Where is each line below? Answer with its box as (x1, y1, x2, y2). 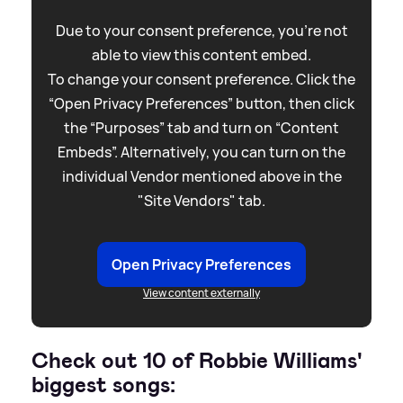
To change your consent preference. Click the (48, 68, 355, 89)
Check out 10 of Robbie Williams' (31, 345, 363, 375)
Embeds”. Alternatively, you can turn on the (58, 141, 345, 162)
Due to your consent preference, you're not (55, 20, 348, 40)
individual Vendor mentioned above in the (61, 166, 342, 186)
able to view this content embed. (92, 44, 311, 65)
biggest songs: (31, 370, 175, 399)
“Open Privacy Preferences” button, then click (49, 93, 354, 113)
